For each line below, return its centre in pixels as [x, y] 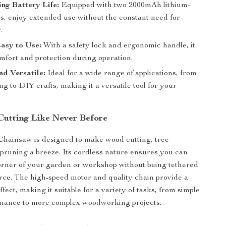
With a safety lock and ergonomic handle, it [119, 46]
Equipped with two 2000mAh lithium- [125, 6]
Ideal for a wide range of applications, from [121, 74]
